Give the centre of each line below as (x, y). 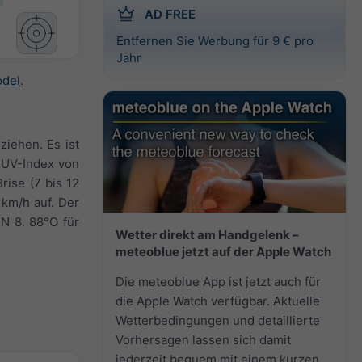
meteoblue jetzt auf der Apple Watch (223, 251)
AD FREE (170, 14)
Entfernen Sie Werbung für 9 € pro (215, 40)
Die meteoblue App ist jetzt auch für (218, 281)
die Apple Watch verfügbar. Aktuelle (218, 301)
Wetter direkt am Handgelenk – (207, 234)
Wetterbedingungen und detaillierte (218, 320)
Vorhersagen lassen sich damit (203, 339)
